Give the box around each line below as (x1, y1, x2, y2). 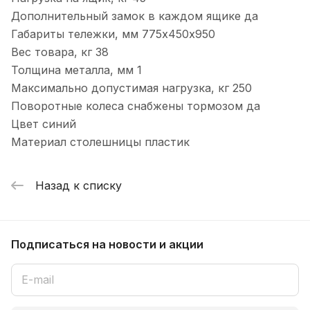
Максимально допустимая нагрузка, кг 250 (11, 81, 252, 95)
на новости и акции (92, 237, 203, 251)
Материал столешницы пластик (11, 135, 190, 149)
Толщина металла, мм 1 (11, 63, 142, 77)
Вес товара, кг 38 (11, 45, 109, 60)
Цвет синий (11, 117, 76, 131)
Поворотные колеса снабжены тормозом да (11, 99, 260, 113)
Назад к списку (35, 178, 122, 192)
